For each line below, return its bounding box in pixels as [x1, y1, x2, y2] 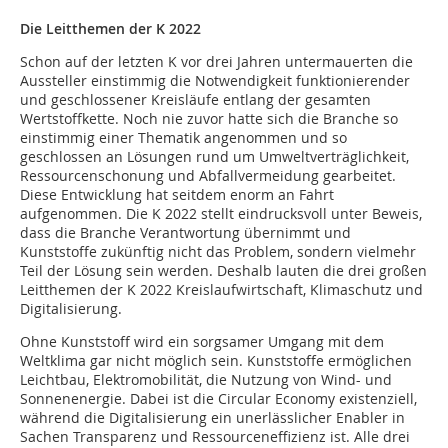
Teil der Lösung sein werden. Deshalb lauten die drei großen [20, 261, 427, 281]
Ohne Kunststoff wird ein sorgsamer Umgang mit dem [20, 332, 384, 352]
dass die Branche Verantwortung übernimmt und [20, 223, 351, 243]
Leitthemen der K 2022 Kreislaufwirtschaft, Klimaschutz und [20, 280, 423, 300]
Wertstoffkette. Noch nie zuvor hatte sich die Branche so [20, 109, 398, 129]
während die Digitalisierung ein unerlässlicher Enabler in [20, 408, 405, 428]
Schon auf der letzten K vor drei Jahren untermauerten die [20, 52, 413, 72]
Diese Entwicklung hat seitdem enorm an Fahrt [20, 185, 334, 205]
